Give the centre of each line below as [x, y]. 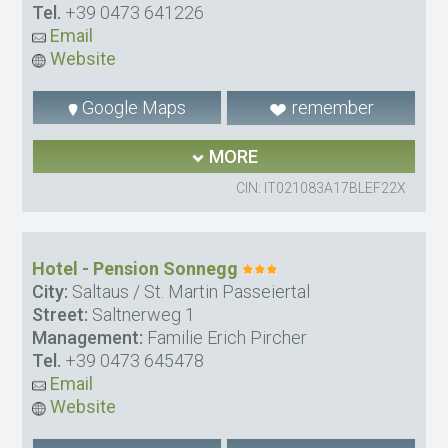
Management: [88, 338]
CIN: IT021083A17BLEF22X [320, 188]
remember [330, 108]
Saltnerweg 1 [142, 315]
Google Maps [132, 108]
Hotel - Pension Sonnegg [135, 269]
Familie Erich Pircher [225, 338]
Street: [60, 315]
